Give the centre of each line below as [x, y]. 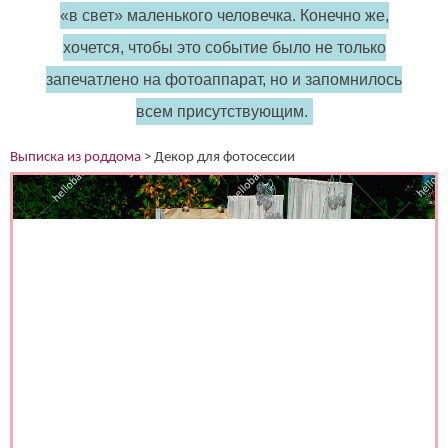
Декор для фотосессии [224, 157]
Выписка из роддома [75, 157]
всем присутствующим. [221, 111]
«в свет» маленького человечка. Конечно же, [224, 15]
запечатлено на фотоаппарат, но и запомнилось [224, 79]
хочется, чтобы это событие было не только [224, 47]
